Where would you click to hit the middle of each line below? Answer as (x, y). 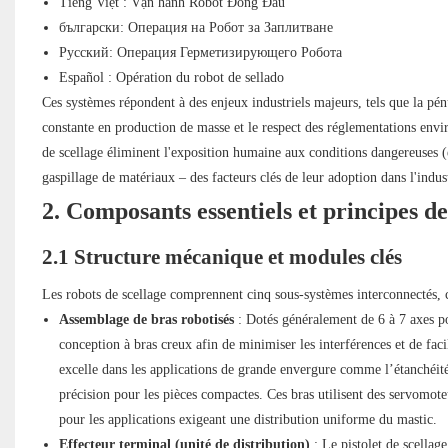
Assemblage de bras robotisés (146, 320)
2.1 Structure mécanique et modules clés (221, 257)
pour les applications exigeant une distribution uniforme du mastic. (247, 420)
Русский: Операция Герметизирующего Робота (200, 53)
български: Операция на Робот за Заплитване (195, 28)
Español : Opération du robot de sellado (171, 78)
